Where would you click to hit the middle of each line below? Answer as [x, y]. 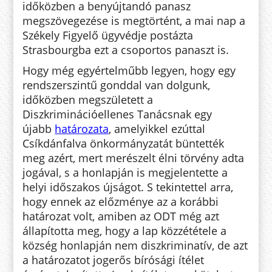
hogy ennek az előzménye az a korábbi [121, 201]
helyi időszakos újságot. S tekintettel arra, [128, 187]
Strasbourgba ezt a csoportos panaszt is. [126, 49]
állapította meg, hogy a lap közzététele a [125, 230]
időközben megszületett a [88, 99]
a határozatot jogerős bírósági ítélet [114, 260]
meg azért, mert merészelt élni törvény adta [134, 158]
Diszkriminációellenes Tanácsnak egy [117, 114]
